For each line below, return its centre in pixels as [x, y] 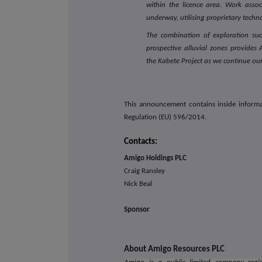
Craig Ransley [145, 171]
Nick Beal [138, 184]
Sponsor [137, 210]
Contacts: [141, 142]
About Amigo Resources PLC [175, 250]
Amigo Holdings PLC [159, 158]
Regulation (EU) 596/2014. [167, 117]
